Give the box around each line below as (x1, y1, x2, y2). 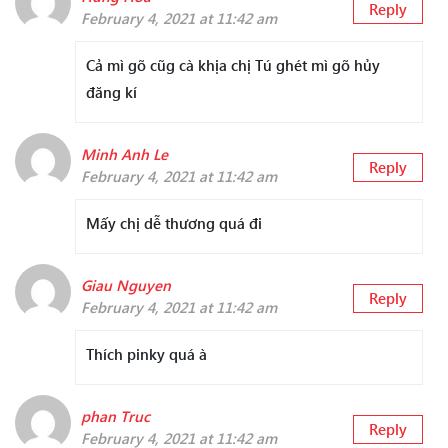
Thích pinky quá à (86, 344, 207, 365)
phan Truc (81, 406, 150, 427)
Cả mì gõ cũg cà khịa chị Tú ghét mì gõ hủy (86, 55, 380, 76)
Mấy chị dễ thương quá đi (86, 213, 262, 234)
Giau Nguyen (81, 275, 171, 296)
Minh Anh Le (81, 144, 168, 165)
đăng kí (86, 82, 137, 103)
